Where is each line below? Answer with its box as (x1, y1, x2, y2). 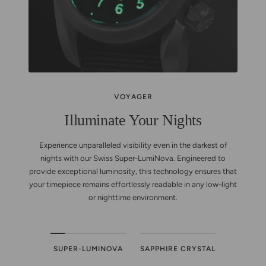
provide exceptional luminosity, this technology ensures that (29, 166, 237, 176)
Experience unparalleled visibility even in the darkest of (39, 140, 227, 150)
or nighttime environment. (88, 192, 178, 202)
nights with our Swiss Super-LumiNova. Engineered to (40, 153, 226, 163)
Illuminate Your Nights (64, 111, 202, 129)
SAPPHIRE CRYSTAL (140, 244, 216, 253)
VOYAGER (113, 92, 153, 101)
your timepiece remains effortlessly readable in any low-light (29, 179, 237, 189)
